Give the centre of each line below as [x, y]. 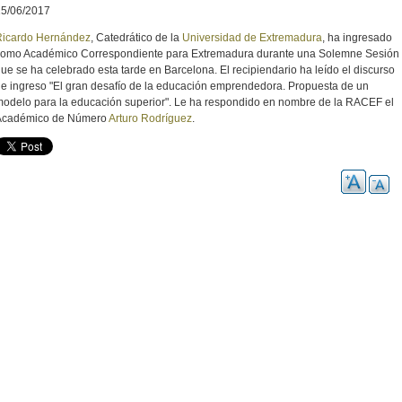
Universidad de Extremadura [252, 37]
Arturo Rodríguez [150, 118]
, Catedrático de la [136, 37]
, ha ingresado [357, 37]
